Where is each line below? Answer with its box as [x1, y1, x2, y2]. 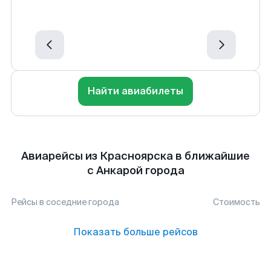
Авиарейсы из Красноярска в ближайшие [21, 149, 250, 163]
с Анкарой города [87, 163, 184, 178]
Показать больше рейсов [73, 226, 198, 238]
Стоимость [213, 197, 260, 207]
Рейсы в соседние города [11, 197, 119, 207]
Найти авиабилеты [88, 85, 183, 97]
